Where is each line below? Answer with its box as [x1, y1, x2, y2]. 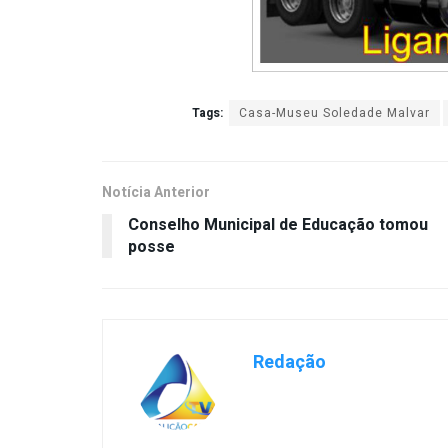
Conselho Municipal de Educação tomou [128, 212, 428, 237]
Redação [253, 348, 326, 376]
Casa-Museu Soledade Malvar [239, 103, 430, 122]
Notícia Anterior [102, 181, 210, 203]
